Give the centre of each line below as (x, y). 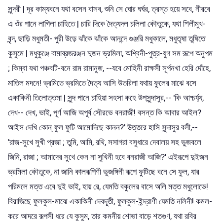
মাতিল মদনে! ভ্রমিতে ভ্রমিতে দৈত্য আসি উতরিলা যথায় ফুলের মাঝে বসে (102, 83)
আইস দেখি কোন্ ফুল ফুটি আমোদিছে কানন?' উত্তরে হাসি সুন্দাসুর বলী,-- (103, 127)
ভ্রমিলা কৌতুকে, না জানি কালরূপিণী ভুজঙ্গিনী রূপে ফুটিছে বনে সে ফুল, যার (104, 171)
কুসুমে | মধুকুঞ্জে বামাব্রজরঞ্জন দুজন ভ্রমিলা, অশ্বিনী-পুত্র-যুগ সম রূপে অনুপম (110, 53)
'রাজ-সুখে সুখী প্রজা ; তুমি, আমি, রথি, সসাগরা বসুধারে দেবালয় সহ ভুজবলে (105, 142)
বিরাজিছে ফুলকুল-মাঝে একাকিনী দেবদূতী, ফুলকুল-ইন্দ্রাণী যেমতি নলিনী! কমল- (110, 201)
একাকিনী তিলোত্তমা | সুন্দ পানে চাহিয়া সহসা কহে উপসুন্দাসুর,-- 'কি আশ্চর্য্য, (106, 97)
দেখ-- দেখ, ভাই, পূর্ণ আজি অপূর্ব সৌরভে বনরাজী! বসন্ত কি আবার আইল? (105, 112)
